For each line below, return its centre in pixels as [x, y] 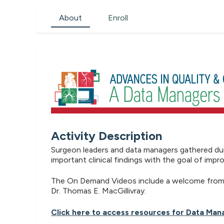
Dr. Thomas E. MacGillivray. [98, 191]
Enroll [118, 18]
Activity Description [106, 135]
